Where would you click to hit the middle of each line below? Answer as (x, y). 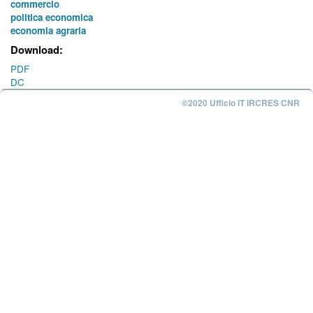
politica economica (52, 17)
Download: (37, 49)
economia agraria (48, 30)
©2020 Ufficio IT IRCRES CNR (241, 102)
